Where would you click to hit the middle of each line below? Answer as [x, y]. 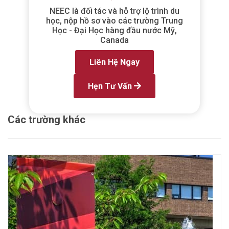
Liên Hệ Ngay [114, 62]
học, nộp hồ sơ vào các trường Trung [114, 20]
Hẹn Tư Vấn [111, 86]
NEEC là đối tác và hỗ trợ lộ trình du [114, 11]
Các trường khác [47, 119]
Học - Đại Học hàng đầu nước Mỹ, [114, 30]
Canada [114, 40]
